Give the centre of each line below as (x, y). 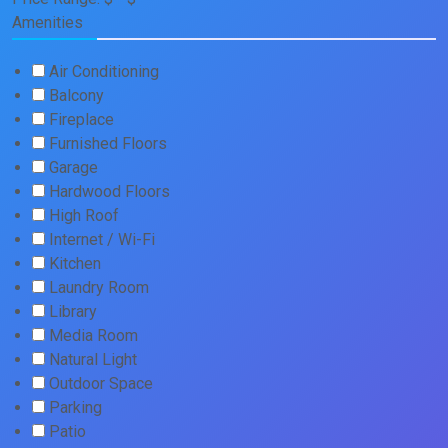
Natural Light (93, 359)
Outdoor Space (101, 383)
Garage (73, 167)
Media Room (93, 335)
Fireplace (81, 119)
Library (73, 311)
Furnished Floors (108, 143)
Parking (75, 407)
